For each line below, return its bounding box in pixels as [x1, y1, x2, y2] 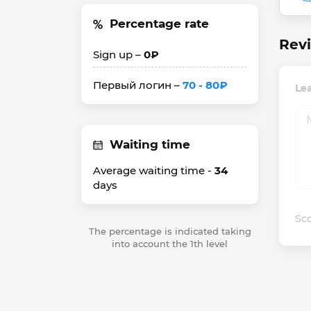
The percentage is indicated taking [88, 226, 251, 237]
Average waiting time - [93, 164, 215, 177]
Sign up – [93, 48, 144, 61]
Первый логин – [93, 78, 183, 92]
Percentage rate [110, 17, 209, 31]
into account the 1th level [112, 238, 228, 249]
